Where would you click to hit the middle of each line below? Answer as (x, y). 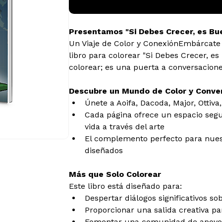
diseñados (104, 151)
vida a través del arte (125, 127)
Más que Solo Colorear (115, 174)
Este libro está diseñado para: (126, 186)
